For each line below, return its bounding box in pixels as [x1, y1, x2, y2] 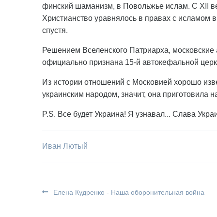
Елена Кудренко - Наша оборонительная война [51, 188, 204, 196]
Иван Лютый [42, 142, 88, 150]
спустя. [42, 26, 68, 34]
